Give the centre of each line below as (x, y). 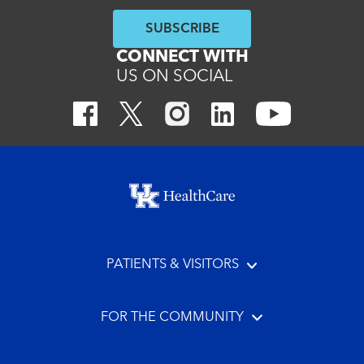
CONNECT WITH (182, 57)
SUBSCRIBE (182, 28)
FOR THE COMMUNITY (173, 317)
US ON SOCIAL (174, 76)
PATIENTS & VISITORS (172, 265)
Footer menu (75, 182)
